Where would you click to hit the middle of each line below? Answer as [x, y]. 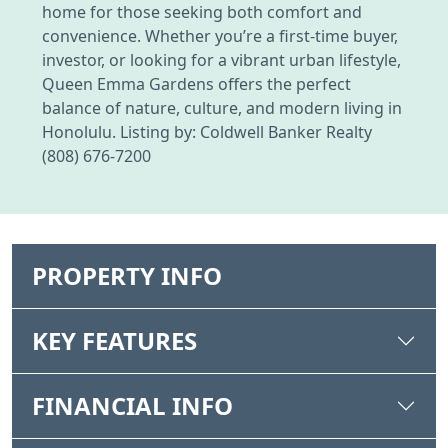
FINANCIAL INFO [132, 406]
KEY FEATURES [114, 341]
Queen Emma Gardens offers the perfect [196, 84]
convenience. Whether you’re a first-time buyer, [220, 36]
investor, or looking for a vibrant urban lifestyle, [221, 60]
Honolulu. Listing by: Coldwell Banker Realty [207, 132]
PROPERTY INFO [127, 276]
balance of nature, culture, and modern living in [222, 108]
